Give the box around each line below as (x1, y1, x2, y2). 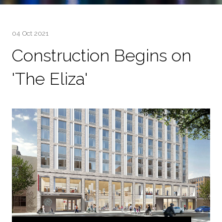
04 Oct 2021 (12, 29, 49, 38)
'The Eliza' (12, 69, 88, 89)
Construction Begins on (12, 46, 191, 66)
